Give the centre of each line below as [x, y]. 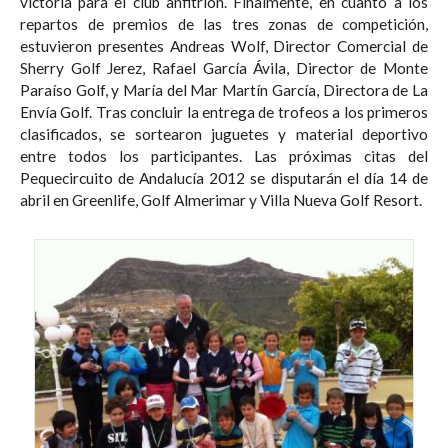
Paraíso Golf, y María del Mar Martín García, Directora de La [224, 89]
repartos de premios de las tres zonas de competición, [224, 23]
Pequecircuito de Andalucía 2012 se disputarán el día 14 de [224, 177]
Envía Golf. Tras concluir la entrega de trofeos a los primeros [224, 111]
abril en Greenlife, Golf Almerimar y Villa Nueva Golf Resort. [341, 199]
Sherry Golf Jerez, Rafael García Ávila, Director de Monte [224, 67]
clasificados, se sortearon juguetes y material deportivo [224, 133]
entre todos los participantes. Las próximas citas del [137, 155]
